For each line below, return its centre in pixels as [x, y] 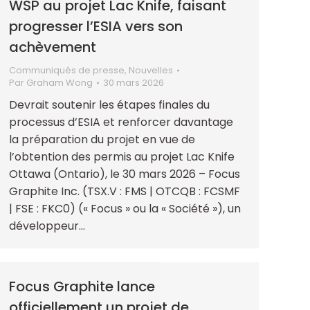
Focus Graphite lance [82, 286]
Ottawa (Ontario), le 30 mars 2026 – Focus [125, 174]
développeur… [47, 226]
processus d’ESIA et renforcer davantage [121, 122]
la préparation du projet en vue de [102, 139]
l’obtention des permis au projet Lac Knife [122, 156]
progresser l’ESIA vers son [96, 26]
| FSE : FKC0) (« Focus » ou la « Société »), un [125, 208]
